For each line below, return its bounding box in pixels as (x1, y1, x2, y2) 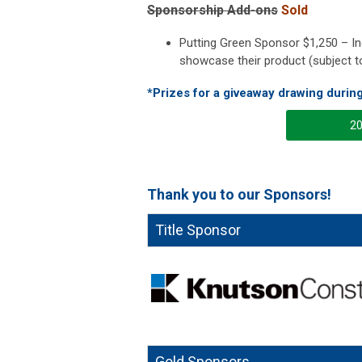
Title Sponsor (155, 221, 241, 238)
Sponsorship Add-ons (147, 2, 278, 18)
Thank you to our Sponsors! (147, 185, 331, 203)
